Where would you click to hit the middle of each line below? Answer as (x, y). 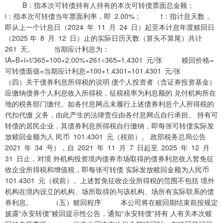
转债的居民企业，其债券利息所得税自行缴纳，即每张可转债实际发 (110, 126)
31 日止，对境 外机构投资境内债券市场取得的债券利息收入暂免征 (109, 159)
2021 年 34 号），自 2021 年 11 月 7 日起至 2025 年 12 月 (109, 148)
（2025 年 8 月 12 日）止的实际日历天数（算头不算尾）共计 (105, 38)
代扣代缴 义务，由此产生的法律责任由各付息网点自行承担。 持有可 (111, 115)
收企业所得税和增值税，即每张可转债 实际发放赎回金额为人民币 (109, 169)
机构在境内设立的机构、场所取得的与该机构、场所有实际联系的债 (110, 191)
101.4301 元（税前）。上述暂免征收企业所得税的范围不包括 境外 (110, 180)
